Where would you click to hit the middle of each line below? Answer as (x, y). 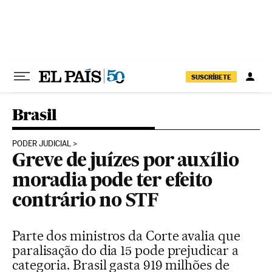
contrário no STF (85, 202)
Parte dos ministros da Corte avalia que (126, 236)
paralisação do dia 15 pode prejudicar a (125, 250)
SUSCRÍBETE (211, 77)
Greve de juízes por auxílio (125, 161)
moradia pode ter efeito (112, 182)
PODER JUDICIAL (42, 144)
